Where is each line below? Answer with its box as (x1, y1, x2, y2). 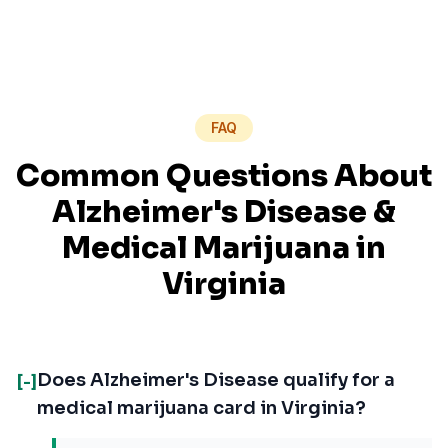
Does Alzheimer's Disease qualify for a (37, 369, 395, 391)
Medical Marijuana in (62, 229, 386, 267)
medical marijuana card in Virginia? (37, 397, 366, 419)
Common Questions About (16, 157, 432, 195)
